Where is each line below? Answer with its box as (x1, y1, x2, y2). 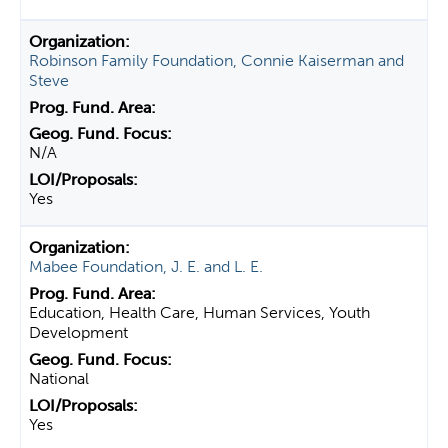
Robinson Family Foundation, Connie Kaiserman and (29, 51, 404, 70)
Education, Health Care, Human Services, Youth (29, 303, 370, 322)
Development (29, 323, 128, 342)
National (29, 369, 89, 388)
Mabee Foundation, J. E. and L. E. (29, 257, 263, 276)
